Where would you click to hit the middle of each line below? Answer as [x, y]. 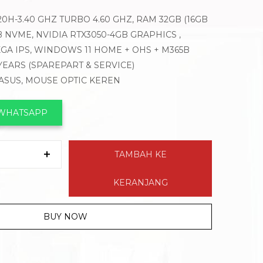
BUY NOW [65, 217]
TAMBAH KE [140, 155]
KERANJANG [140, 183]
